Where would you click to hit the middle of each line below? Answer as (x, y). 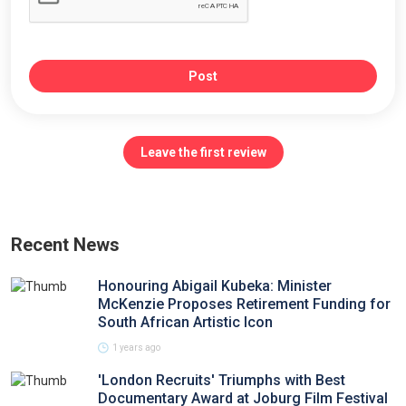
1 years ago (136, 348)
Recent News (65, 245)
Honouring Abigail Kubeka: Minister (215, 286)
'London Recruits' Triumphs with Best (222, 380)
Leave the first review (203, 152)
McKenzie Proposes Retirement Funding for (244, 304)
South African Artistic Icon (185, 322)
